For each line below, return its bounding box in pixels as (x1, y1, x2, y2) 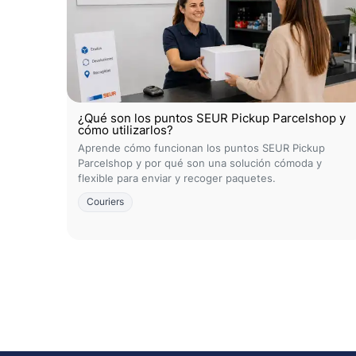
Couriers (87, 196, 124, 207)
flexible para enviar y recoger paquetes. (78, 172, 276, 184)
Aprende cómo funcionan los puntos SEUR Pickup (78, 141, 325, 154)
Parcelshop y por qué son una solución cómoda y (78, 157, 322, 169)
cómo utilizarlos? (78, 122, 173, 137)
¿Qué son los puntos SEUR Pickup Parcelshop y (78, 110, 346, 126)
